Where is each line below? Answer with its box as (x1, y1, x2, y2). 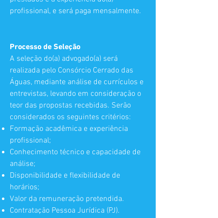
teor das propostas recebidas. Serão (10, 101, 131, 110)
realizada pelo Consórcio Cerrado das (10, 66, 133, 75)
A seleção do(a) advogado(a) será (10, 54, 118, 64)
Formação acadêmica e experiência (10, 124, 128, 134)
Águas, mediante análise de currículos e (10, 77, 144, 87)
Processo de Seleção (10, 42, 80, 51)
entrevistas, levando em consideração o (10, 89, 141, 99)
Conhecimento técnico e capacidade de (10, 147, 141, 157)
